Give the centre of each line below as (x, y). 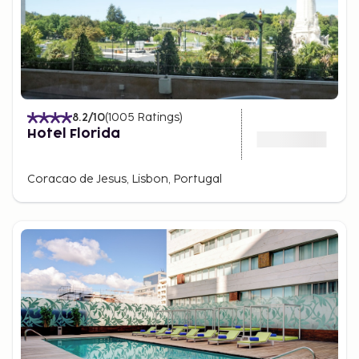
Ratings (158, 118)
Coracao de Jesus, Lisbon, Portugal (125, 179)
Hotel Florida (74, 134)
